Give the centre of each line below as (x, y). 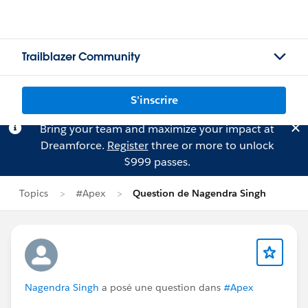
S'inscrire (154, 100)
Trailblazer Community (81, 57)
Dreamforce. (74, 145)
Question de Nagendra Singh (199, 193)
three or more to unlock (211, 145)
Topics (34, 193)
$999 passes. (157, 162)
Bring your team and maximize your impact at (157, 129)
